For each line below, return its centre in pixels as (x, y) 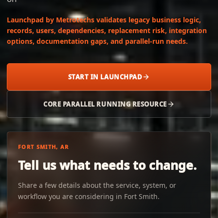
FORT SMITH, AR (44, 147)
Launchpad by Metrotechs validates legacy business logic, (104, 20)
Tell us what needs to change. (107, 165)
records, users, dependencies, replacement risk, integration (107, 30)
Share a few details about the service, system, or (97, 185)
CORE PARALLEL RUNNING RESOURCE (105, 104)
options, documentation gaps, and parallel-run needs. (97, 41)
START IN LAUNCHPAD (105, 77)
